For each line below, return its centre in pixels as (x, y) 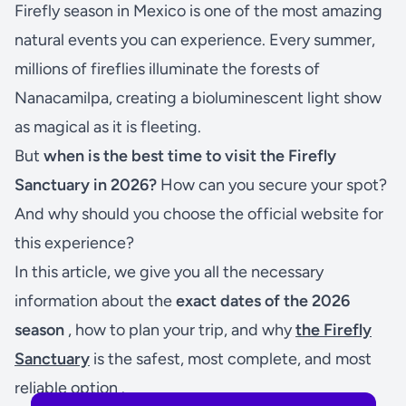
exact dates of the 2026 (263, 300)
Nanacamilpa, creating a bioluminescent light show (198, 97)
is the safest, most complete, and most (231, 358)
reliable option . (70, 387)
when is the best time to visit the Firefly (190, 155)
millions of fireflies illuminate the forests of (167, 68)
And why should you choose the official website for (199, 213)
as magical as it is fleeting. (108, 126)
